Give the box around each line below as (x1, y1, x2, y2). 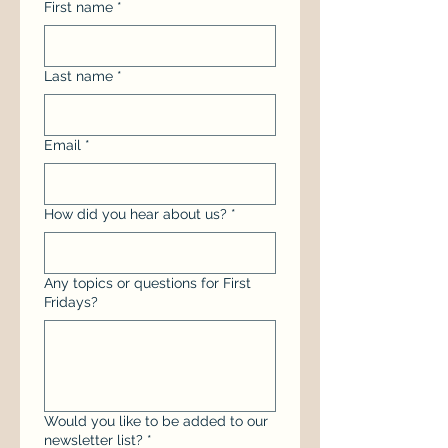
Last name (44, 68, 113, 84)
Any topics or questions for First (44, 275, 251, 291)
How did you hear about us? (44, 206, 227, 222)
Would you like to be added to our (44, 413, 268, 429)
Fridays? (44, 294, 98, 310)
